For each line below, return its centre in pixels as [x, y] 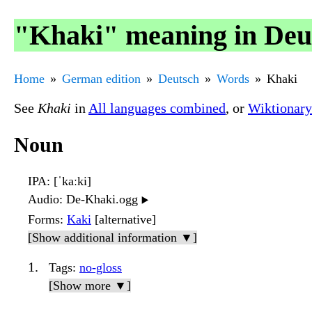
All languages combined [157, 108]
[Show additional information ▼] [112, 238]
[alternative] [124, 220]
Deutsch [179, 78]
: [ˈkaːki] [69, 181]
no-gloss [101, 268]
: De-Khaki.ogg [100, 200]
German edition [101, 78]
